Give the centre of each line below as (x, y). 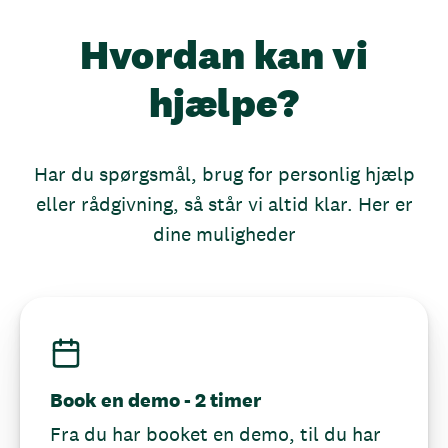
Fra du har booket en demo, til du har (215, 434)
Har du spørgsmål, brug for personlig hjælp (224, 174)
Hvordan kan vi (224, 54)
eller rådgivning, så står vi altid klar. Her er (224, 204)
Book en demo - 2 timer (155, 400)
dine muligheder (224, 234)
